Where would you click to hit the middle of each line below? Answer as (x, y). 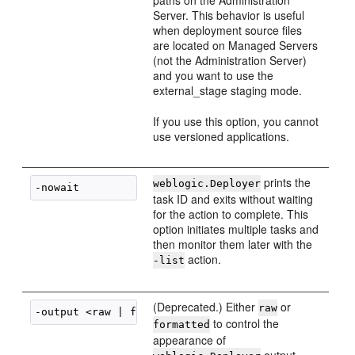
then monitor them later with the (233, 244)
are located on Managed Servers (236, 45)
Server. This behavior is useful (229, 15)
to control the (245, 323)
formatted (182, 324)
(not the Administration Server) (230, 60)
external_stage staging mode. (228, 90)
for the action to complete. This (231, 214)
